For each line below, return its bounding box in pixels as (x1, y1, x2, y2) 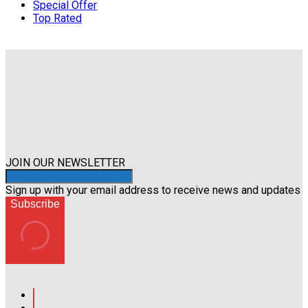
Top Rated (33, 12, 82, 25)
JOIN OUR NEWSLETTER (5, 156, 125, 170)
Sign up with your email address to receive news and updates (5, 184, 300, 197)
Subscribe (10, 198, 60, 210)
